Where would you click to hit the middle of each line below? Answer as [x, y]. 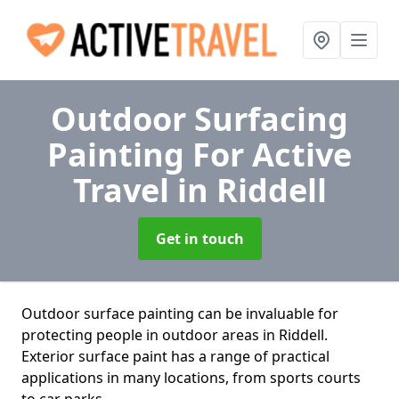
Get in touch [199, 239]
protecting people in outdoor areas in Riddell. [175, 335]
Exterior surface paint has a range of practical [175, 356]
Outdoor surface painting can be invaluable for [180, 313]
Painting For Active [199, 155]
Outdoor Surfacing [199, 119]
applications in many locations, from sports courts [191, 378]
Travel [125, 190]
